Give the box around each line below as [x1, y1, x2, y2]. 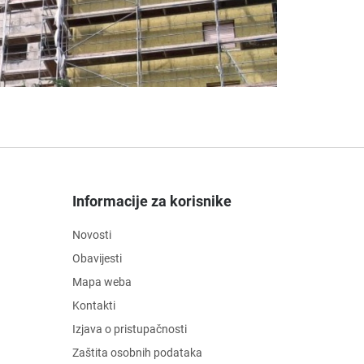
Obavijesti [71, 252, 122, 266]
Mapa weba [71, 275, 132, 289]
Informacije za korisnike [71, 193, 232, 210]
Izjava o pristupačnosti [71, 323, 187, 336]
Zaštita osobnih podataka [71, 346, 202, 360]
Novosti [71, 228, 111, 242]
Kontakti [71, 299, 115, 313]
